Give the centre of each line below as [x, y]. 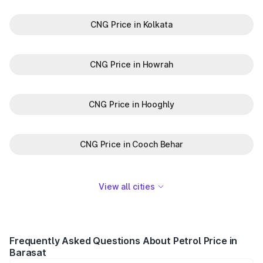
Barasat [28, 252]
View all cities [127, 186]
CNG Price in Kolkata [131, 24]
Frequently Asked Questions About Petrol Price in [124, 241]
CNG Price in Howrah [131, 64]
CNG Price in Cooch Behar [131, 144]
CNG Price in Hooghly [131, 104]
